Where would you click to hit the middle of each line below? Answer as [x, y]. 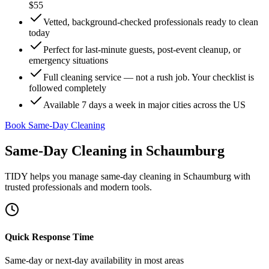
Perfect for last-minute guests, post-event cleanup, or [142, 50]
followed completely [68, 88]
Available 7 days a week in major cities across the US [144, 105]
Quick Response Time [49, 237]
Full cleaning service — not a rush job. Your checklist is [149, 77]
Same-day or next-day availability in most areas [94, 261]
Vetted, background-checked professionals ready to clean [151, 22]
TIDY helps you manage [53, 176]
